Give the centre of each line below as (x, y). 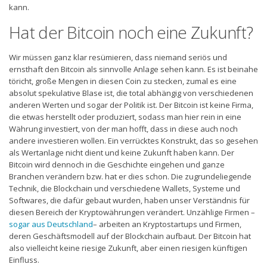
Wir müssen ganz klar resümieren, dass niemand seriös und (118, 57)
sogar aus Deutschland (51, 224)
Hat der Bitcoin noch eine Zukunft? (131, 32)
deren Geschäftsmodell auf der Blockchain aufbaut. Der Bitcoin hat (130, 236)
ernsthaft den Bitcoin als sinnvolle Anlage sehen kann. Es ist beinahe (133, 69)
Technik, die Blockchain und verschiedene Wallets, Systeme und (125, 188)
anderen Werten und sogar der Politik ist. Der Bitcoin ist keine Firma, (131, 105)
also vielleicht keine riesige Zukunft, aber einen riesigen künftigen (128, 248)
